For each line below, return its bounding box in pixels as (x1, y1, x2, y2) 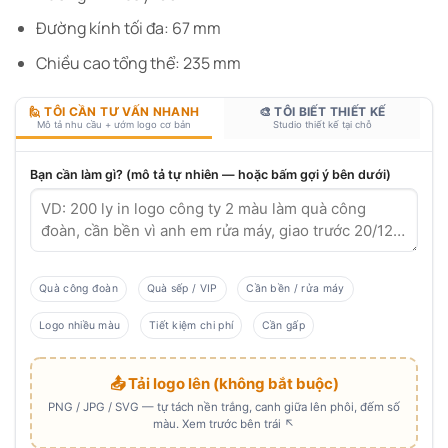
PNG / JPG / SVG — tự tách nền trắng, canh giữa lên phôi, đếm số (48, 400, 400, 415)
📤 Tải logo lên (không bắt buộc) (109, 374, 339, 394)
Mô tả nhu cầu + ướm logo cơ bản (37, 118, 191, 130)
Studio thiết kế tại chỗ (272, 118, 372, 130)
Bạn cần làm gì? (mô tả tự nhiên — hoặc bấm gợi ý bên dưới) (30, 166, 391, 182)
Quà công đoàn (39, 281, 119, 295)
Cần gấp (261, 318, 305, 332)
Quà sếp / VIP (146, 281, 218, 295)
